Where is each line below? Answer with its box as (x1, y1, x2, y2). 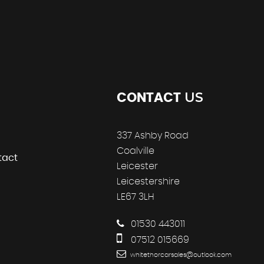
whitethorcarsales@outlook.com (128, 252, 232, 259)
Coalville (117, 146, 154, 156)
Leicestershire (117, 177, 180, 187)
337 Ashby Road (117, 131, 189, 141)
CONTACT (117, 91, 181, 105)
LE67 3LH (117, 192, 154, 202)
